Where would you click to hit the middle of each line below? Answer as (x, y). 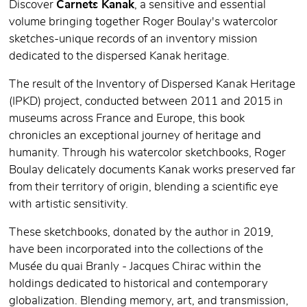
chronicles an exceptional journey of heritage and (135, 136)
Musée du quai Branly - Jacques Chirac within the (135, 267)
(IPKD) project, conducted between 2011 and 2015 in (146, 102)
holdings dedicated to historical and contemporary (138, 284)
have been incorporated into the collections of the (136, 250)
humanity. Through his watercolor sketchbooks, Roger (147, 153)
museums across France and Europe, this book (127, 119)
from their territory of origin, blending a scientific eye (144, 187)
